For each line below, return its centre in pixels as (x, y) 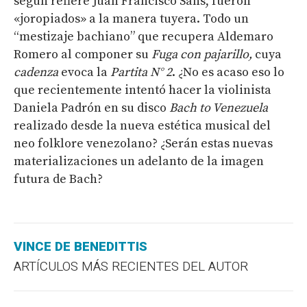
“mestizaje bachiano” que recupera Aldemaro (144, 36)
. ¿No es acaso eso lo (228, 72)
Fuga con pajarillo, (203, 54)
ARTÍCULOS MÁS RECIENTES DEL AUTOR (131, 266)
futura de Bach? (58, 179)
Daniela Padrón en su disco (91, 108)
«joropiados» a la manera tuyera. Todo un (131, 19)
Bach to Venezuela (219, 108)
